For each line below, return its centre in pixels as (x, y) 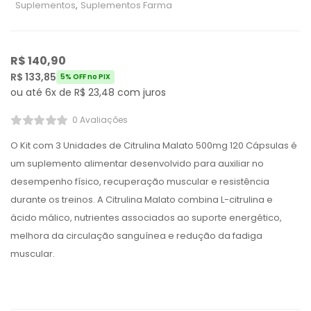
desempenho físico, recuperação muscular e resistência (140, 182)
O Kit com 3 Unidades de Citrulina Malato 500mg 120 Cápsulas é (154, 145)
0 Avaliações (100, 120)
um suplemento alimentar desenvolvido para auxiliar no (137, 163)
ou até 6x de (42, 92)
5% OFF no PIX (85, 77)
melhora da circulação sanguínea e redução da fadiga (136, 236)
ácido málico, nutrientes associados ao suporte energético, (146, 218)
